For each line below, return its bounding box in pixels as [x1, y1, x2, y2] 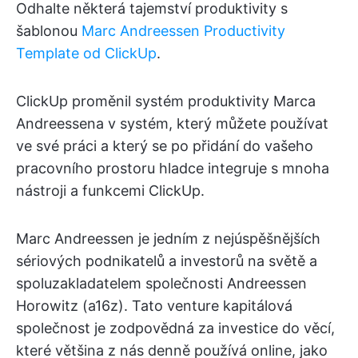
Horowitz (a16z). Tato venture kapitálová [16, 296, 292, 314]
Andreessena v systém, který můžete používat [16, 114, 328, 132]
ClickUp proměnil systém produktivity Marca [16, 92, 316, 109]
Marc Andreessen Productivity [82, 22, 285, 39]
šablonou [16, 22, 82, 39]
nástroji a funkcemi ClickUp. [16, 181, 205, 199]
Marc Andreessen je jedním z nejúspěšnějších [16, 229, 320, 247]
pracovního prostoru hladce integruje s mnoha [16, 159, 329, 177]
